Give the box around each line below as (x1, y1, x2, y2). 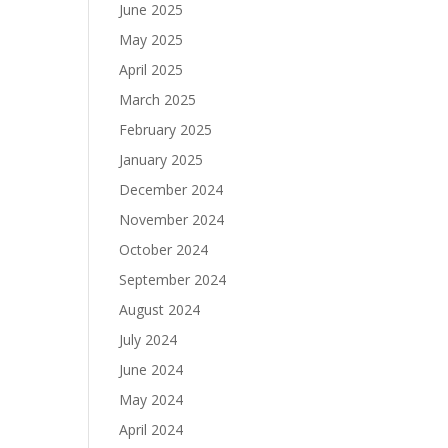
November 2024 (119, 210, 225, 229)
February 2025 (119, 120, 213, 139)
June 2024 (119, 360, 184, 379)
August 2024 (119, 300, 201, 319)
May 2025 (119, 30, 184, 49)
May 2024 (119, 390, 184, 409)
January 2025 (119, 150, 204, 169)
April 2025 (119, 60, 184, 79)
